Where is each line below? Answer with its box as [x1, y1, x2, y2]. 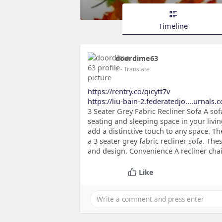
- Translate [120, 65, 150, 74]
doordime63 [115, 53, 158, 63]
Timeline [159, 20, 188, 31]
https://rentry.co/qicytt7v [88, 86, 170, 97]
